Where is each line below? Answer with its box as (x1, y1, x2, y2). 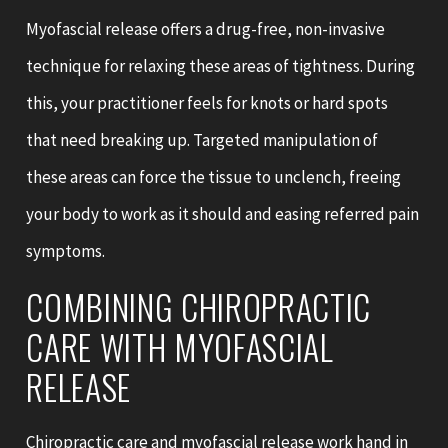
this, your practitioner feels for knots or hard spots (26, 91, 389, 114)
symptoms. (26, 239, 106, 262)
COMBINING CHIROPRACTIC (26, 280, 372, 332)
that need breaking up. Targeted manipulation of (26, 128, 379, 151)
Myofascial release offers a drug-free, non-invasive (26, 17, 386, 40)
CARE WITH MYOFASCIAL (26, 320, 334, 372)
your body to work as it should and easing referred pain (26, 202, 420, 225)
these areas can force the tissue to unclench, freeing (26, 165, 402, 188)
